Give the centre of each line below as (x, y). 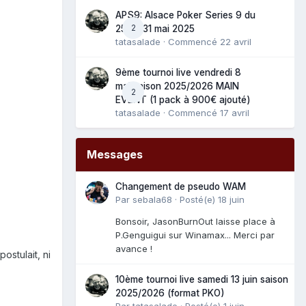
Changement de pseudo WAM (181, 186)
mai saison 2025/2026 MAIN (177, 86)
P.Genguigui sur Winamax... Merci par (195, 235)
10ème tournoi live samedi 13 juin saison (202, 279)
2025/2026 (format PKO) (170, 293)
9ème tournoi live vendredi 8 (178, 72)
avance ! (134, 248)
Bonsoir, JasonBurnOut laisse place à (195, 221)
